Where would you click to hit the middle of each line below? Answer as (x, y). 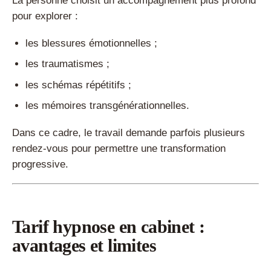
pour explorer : (45, 16)
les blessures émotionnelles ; (92, 43)
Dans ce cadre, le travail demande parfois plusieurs (129, 132)
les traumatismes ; (68, 64)
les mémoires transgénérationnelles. (108, 106)
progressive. (40, 164)
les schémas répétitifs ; (79, 85)
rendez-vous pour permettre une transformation (119, 148)
